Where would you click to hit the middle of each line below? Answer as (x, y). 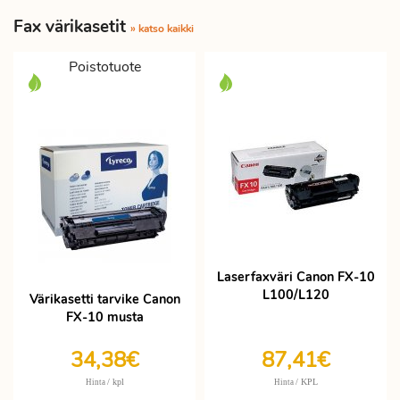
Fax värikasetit (72, 27)
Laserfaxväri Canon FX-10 (296, 277)
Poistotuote (104, 67)
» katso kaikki (162, 29)
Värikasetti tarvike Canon (104, 299)
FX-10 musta (104, 317)
